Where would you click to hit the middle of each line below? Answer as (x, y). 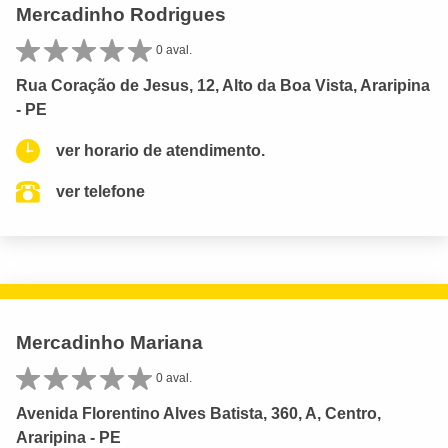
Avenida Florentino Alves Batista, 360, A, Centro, (198, 414)
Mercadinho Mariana (109, 343)
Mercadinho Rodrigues (121, 15)
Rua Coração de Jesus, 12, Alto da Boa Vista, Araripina (223, 86)
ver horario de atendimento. (160, 151)
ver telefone (100, 192)
